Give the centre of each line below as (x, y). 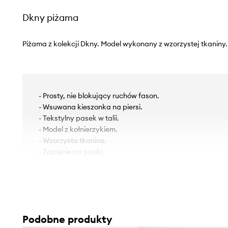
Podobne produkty (67, 219)
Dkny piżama (50, 17)
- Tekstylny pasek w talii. (79, 118)
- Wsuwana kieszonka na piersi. (90, 107)
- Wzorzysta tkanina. (73, 140)
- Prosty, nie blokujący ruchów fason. (99, 95)
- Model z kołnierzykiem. (78, 129)
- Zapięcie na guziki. (71, 151)
